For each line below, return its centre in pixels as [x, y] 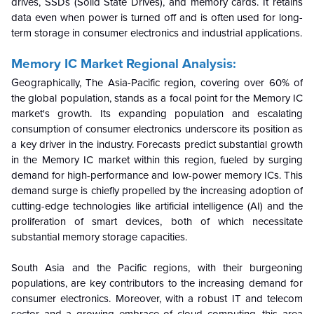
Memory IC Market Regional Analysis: [124, 63]
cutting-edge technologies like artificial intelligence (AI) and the [157, 206]
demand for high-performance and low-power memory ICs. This [157, 175]
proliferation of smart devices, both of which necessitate [157, 221]
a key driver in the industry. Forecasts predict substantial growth [157, 144]
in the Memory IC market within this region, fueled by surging [157, 159]
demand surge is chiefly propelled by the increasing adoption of [157, 190]
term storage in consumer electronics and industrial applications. [157, 33]
